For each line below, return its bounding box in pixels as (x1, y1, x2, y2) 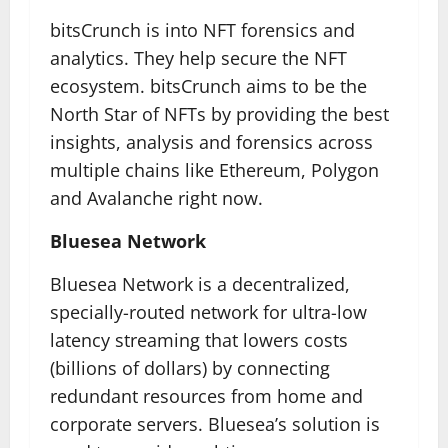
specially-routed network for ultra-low (50, 300, 367, 324)
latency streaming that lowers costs (50, 328, 348, 352)
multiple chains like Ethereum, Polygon (50, 158, 379, 182)
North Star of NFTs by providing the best (50, 102, 389, 126)
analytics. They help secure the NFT (50, 46, 347, 70)
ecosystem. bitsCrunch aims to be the (50, 74, 367, 98)
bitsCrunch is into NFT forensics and (50, 18, 355, 42)
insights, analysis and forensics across (50, 130, 373, 154)
